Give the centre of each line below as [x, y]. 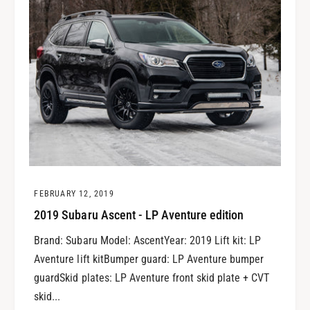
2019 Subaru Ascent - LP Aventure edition [139, 215]
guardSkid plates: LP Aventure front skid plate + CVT [152, 277]
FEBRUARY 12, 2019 [74, 193]
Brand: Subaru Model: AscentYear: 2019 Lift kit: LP [148, 240]
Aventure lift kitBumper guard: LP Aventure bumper [149, 259]
